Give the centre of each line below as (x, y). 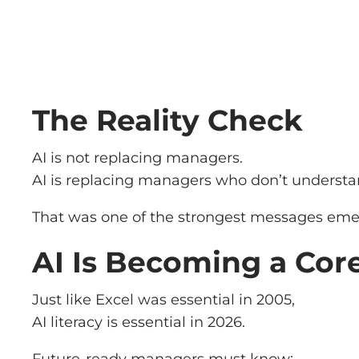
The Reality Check (167, 120)
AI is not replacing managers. (137, 157)
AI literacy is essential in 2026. (139, 323)
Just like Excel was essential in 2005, (163, 300)
